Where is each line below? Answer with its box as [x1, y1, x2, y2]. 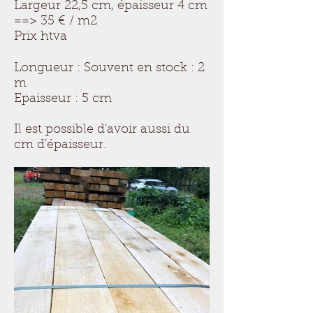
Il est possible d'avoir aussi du [14, 124, 190, 136]
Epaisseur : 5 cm [14, 93, 112, 105]
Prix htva [14, 31, 67, 43]
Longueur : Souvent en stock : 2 [14, 62, 205, 75]
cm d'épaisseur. [14, 139, 110, 152]
